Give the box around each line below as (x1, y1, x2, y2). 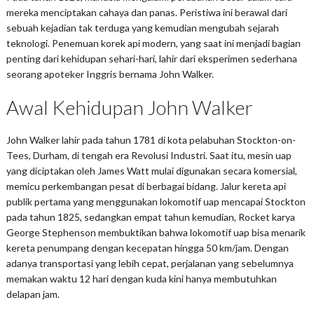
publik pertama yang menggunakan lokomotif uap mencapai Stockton (6, 195, 306, 207)
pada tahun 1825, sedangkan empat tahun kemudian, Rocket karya (6, 210, 295, 223)
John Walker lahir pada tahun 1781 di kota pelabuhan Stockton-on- (6, 133, 296, 146)
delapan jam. (6, 287, 60, 300)
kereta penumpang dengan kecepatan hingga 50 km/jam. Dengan (6, 241, 289, 254)
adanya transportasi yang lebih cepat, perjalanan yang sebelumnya (6, 257, 294, 269)
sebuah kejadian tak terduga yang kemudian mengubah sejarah (6, 21, 279, 34)
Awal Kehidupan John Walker (6, 95, 253, 119)
